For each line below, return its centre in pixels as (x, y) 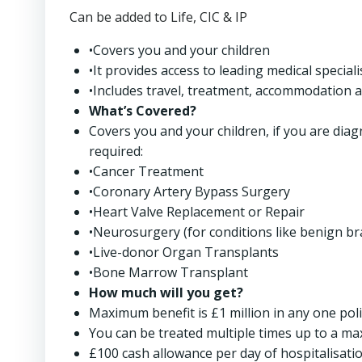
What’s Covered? (143, 111)
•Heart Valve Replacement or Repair (197, 212)
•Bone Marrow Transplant (168, 272)
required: (116, 151)
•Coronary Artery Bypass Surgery (189, 192)
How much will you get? (166, 293)
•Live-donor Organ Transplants (184, 252)
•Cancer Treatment (146, 171)
